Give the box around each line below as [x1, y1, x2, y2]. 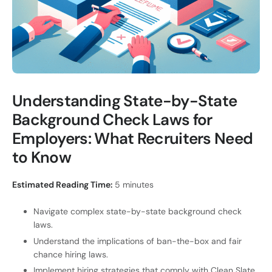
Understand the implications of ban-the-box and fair [33, 235, 242, 246]
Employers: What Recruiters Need [12, 127, 253, 149]
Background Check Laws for [12, 109, 212, 130]
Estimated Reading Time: [12, 179, 112, 191]
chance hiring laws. [33, 248, 108, 260]
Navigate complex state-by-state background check [33, 206, 242, 217]
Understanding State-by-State [12, 90, 237, 111]
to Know [12, 146, 72, 168]
